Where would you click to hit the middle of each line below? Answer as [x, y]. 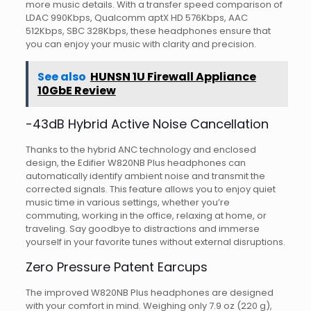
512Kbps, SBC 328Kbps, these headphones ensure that [148, 31]
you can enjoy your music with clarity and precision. [141, 44]
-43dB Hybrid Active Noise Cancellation [147, 124]
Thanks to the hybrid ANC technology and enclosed [141, 150]
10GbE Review [76, 91]
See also [61, 77]
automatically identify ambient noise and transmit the [145, 176]
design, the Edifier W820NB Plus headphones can [135, 163]
